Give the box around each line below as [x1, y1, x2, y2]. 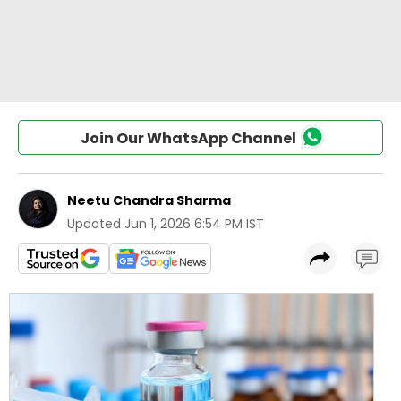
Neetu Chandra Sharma [67, 192, 231, 209]
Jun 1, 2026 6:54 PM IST [124, 215, 264, 233]
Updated [67, 215, 121, 233]
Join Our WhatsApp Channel [80, 128, 296, 149]
